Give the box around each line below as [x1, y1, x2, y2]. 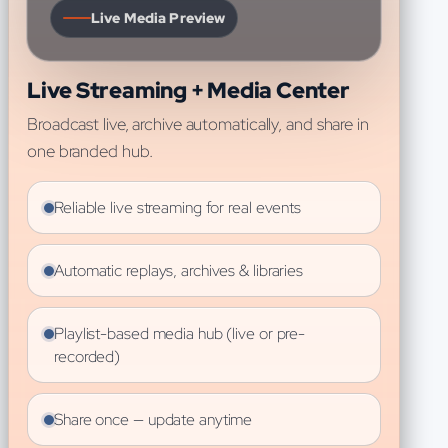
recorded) [54, 346, 121, 367]
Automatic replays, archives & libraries [54, 260, 304, 281]
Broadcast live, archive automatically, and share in [27, 113, 369, 135]
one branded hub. [27, 140, 153, 162]
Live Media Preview [91, 9, 226, 27]
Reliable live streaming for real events [54, 197, 302, 218]
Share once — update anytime [54, 409, 253, 430]
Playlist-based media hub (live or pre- [54, 323, 306, 344]
